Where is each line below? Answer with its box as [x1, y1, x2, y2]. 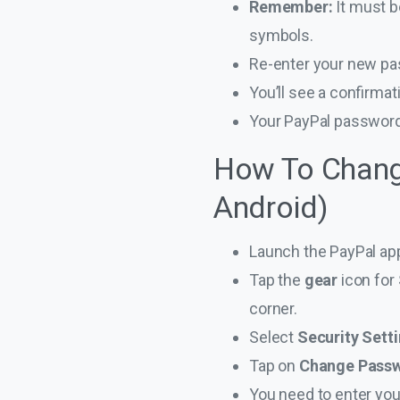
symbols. [249, 25, 313, 45]
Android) [213, 188, 329, 225]
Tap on [249, 355, 299, 375]
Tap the [249, 270, 304, 289]
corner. [249, 298, 297, 318]
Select [249, 327, 297, 346]
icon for [340, 270, 398, 289]
